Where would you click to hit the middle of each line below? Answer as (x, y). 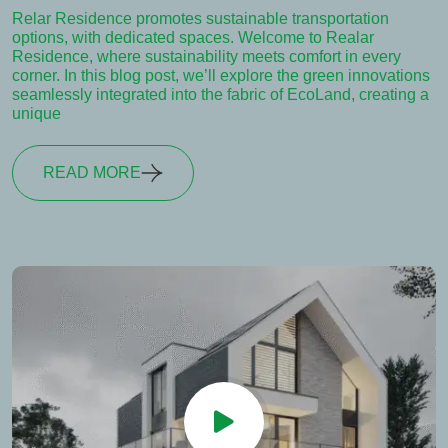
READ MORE (92, 172)
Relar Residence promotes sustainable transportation (200, 18)
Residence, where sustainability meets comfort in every (206, 56)
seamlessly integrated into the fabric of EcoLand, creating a (220, 94)
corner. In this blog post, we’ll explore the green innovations (221, 75)
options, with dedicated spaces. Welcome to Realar (193, 37)
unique (36, 113)
